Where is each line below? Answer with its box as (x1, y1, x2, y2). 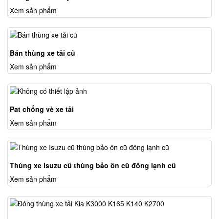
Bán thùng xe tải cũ (10, 48, 75, 58)
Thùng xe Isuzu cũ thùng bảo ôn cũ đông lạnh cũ (10, 160, 176, 171)
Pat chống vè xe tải (10, 104, 74, 114)
